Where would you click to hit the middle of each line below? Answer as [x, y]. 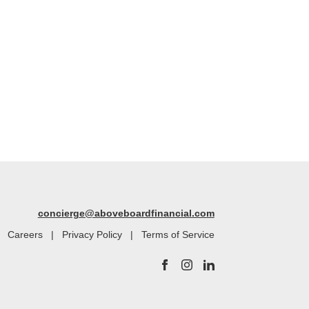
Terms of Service [178, 235]
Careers [25, 235]
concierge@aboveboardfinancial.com [126, 213]
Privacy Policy [92, 235]
